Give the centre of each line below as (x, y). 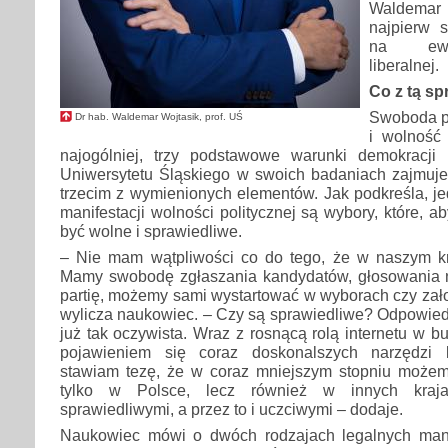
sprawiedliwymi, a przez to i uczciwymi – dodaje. (231, 409)
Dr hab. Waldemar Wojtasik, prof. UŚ (159, 116)
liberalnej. (404, 64)
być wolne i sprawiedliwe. (151, 231)
